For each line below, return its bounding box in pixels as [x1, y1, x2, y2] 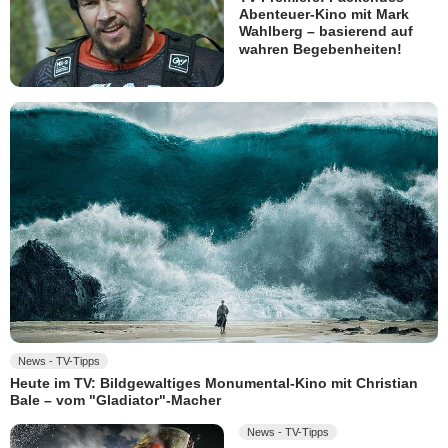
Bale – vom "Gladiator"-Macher [10, 392, 221, 409]
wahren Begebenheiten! [239, 41, 402, 58]
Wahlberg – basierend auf [239, 23, 413, 40]
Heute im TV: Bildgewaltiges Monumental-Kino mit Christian [10, 375, 418, 392]
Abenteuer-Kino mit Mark [239, 6, 409, 23]
